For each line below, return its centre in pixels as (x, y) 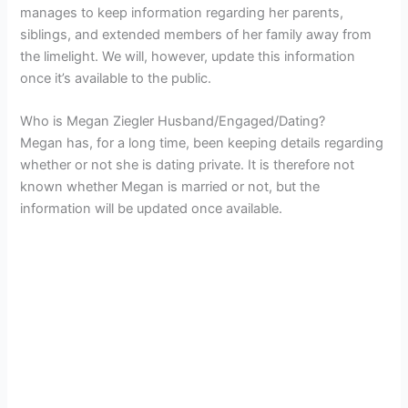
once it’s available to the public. (116, 78)
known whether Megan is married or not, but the (170, 186)
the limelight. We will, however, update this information (188, 56)
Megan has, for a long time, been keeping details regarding (202, 143)
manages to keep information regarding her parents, (182, 12)
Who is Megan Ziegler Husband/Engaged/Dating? (173, 121)
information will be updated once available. (152, 208)
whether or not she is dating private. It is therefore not (188, 164)
